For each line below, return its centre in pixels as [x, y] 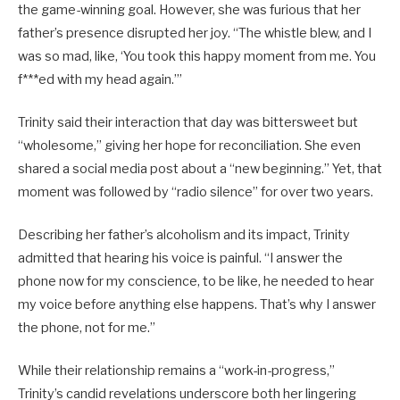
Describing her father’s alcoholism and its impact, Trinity [184, 235]
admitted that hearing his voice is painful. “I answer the [180, 258]
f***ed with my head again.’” [100, 79]
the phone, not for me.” [87, 328]
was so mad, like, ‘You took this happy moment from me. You [197, 56]
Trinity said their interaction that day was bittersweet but [188, 123]
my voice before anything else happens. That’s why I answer [197, 305]
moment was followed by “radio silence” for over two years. [196, 192]
